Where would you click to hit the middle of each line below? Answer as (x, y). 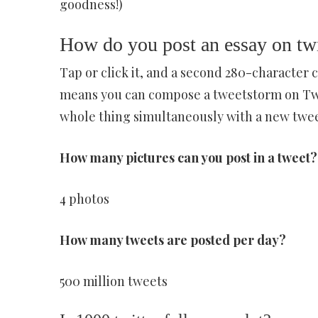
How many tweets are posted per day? (172, 240)
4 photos (84, 199)
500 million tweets (113, 281)
